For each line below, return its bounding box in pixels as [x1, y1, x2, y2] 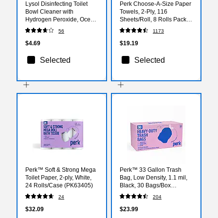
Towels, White [120, 31, 156, 38]
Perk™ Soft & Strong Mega [25, 166, 96, 173]
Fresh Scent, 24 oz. [25, 23, 76, 31]
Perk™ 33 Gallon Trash [120, 166, 182, 173]
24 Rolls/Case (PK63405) [25, 182, 93, 189]
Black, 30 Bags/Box [120, 182, 171, 189]
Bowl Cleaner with [25, 8, 73, 15]
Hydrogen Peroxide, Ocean [25, 16, 97, 23]
